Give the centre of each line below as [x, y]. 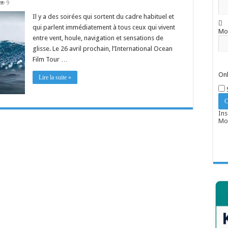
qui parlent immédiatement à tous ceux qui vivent [104, 27]
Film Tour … [50, 59]
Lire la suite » [55, 77]
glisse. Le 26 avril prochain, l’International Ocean [103, 49]
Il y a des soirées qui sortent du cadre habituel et [103, 17]
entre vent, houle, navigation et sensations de [98, 38]
